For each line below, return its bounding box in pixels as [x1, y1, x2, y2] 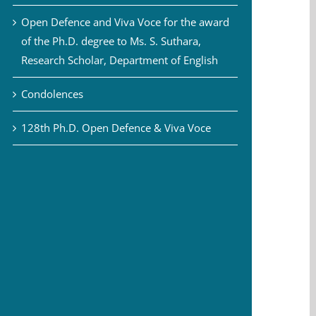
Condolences [20, 86, 83, 101]
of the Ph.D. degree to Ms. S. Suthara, [20, 33, 201, 48]
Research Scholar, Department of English [20, 52, 218, 67]
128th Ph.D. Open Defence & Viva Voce [20, 120, 211, 135]
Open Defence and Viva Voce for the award [20, 14, 229, 29]
